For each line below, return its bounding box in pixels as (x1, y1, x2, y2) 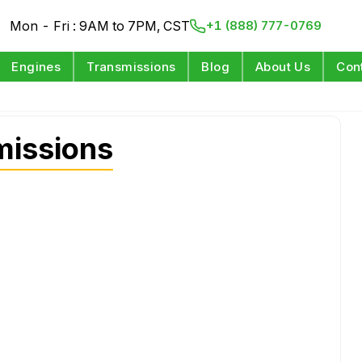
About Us (255, 59, 311, 74)
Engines (11, 59, 61, 74)
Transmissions (86, 59, 176, 74)
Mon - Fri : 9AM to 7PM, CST (10, 18, 191, 34)
